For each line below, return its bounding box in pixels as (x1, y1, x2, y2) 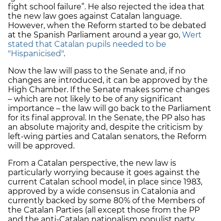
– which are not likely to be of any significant (8, 94, 183, 104)
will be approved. (8, 141, 74, 150)
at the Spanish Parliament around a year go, (8, 30, 182, 39)
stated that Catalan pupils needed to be (8, 39, 166, 49)
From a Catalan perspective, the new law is (8, 158, 176, 168)
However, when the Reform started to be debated (8, 20, 206, 30)
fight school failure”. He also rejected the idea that (8, 1, 205, 11)
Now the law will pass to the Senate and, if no (8, 66, 185, 75)
